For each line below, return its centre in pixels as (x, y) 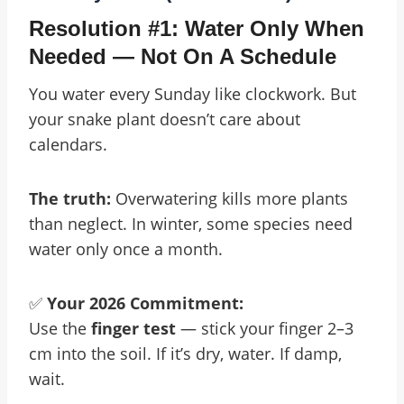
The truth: (70, 198)
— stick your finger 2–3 (265, 328)
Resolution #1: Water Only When (197, 28)
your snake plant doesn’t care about (165, 119)
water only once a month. (126, 249)
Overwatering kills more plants (230, 198)
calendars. (68, 144)
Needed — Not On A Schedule (183, 56)
